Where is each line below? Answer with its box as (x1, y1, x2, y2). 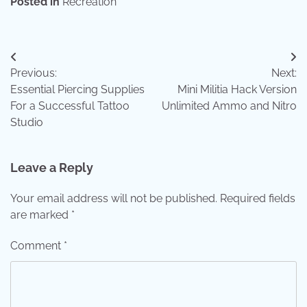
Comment (10, 238, 64, 252)
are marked (10, 208, 71, 221)
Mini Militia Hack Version (177, 82, 297, 96)
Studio (10, 115, 43, 129)
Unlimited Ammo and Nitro (162, 99, 297, 112)
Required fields (220, 191, 295, 205)
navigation (10, 74, 93, 95)
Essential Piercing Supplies (10, 82, 145, 96)
